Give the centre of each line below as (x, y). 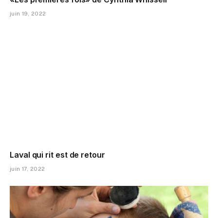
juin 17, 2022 (27, 169)
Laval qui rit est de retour (57, 155)
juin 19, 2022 (28, 13)
